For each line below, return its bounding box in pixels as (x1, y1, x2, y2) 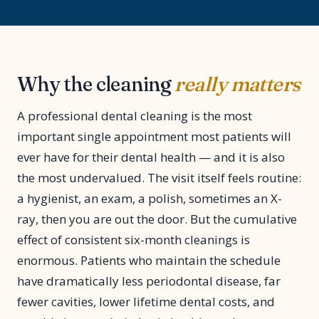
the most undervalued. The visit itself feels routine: (17, 169, 301, 186)
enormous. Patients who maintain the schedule (17, 252, 281, 268)
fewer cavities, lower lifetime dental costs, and (17, 293, 275, 310)
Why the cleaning (17, 72, 175, 96)
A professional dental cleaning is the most (17, 108, 252, 124)
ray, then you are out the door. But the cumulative (17, 211, 297, 227)
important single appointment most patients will (17, 128, 291, 145)
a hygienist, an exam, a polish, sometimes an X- (17, 190, 282, 206)
